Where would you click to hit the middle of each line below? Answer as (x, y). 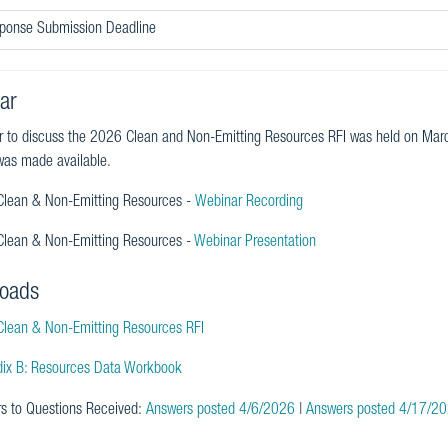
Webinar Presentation (254, 243)
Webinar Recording (248, 203)
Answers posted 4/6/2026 (220, 410)
